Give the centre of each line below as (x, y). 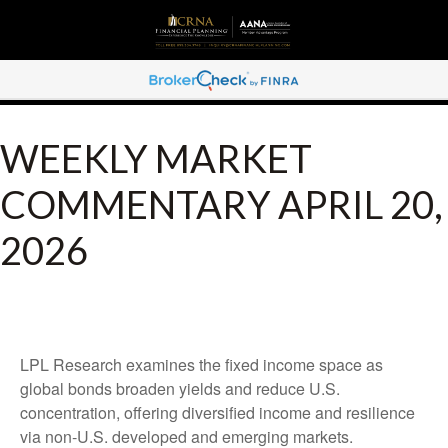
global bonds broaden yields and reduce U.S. (180, 388)
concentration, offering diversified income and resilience (217, 412)
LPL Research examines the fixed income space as (201, 364)
